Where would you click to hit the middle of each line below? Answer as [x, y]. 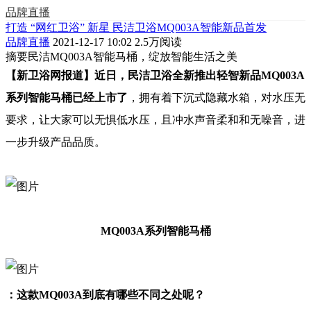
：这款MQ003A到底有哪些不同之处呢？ [105, 295]
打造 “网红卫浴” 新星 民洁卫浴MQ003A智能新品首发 [136, 27]
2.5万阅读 [157, 42]
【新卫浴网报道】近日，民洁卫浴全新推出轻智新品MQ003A [155, 75]
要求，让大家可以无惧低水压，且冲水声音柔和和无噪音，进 [155, 120]
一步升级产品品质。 [56, 142]
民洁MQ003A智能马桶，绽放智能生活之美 [133, 57]
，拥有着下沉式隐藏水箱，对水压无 [217, 98]
